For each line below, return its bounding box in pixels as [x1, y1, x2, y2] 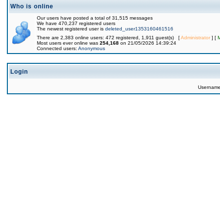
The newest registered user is [37, 26, 105, 31]
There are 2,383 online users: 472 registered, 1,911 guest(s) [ [37, 35, 181, 40]
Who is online [10, 3, 54, 10]
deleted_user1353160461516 [105, 26, 173, 31]
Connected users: [37, 46, 78, 51]
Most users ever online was [37, 40, 100, 46]
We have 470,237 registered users [37, 21, 115, 26]
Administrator [181, 35, 210, 40]
